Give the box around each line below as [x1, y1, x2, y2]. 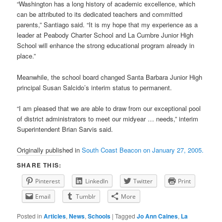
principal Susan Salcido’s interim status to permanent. [17, 82, 172, 92]
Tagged [115, 211, 136, 220]
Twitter [133, 176, 153, 185]
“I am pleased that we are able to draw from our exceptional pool [17, 103, 201, 113]
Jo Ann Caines [137, 211, 178, 221]
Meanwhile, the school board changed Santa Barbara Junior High [17, 72, 203, 82]
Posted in [17, 211, 43, 220]
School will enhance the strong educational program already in [17, 41, 195, 51]
